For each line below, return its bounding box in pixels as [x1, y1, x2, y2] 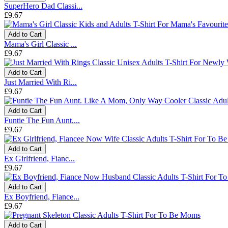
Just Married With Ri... [4, 77, 77, 87]
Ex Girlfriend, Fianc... [4, 154, 75, 163]
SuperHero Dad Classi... [4, 1, 82, 10]
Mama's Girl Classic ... [4, 39, 77, 48]
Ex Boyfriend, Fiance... [4, 192, 79, 201]
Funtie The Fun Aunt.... [4, 116, 80, 125]
